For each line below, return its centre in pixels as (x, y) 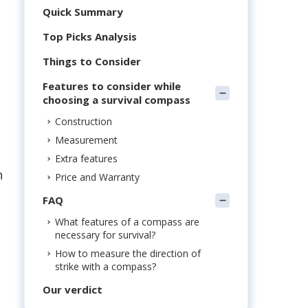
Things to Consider (92, 61)
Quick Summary (83, 12)
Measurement (86, 140)
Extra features (86, 158)
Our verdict (73, 289)
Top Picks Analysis (90, 36)
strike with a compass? (106, 266)
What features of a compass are (127, 222)
